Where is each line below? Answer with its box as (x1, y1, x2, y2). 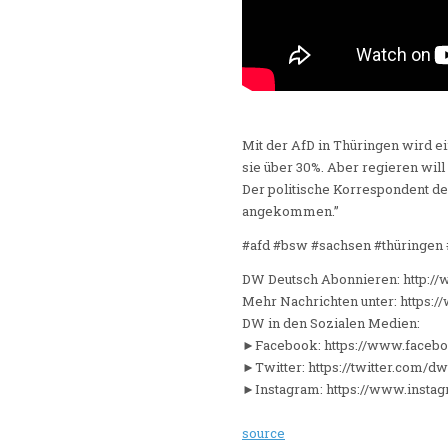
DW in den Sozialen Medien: (242, 314, 420, 333)
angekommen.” (242, 202, 339, 221)
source (242, 424, 285, 443)
